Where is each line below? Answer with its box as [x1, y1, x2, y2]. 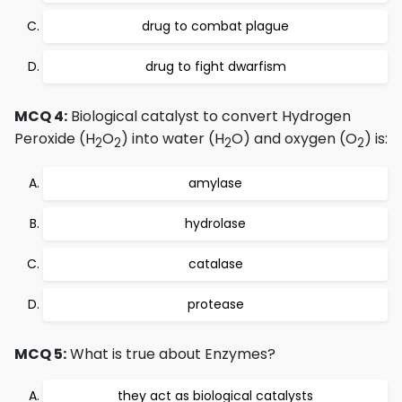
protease [187, 295, 244, 314]
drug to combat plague [142, 17, 289, 35]
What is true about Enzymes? [66, 344, 275, 365]
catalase [188, 255, 243, 274]
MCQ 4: [14, 106, 67, 127]
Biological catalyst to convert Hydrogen [67, 106, 351, 127]
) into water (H [121, 128, 224, 149]
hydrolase [185, 214, 246, 233]
